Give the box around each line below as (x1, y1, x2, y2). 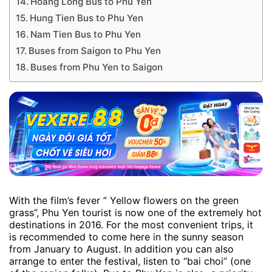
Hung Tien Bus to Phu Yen (30, 12, 144, 24)
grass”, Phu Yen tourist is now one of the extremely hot (9, 206, 262, 219)
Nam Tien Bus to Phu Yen (30, 29, 141, 40)
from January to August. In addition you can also (9, 243, 234, 256)
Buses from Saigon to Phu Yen (29, 45, 161, 56)
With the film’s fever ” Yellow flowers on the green (9, 194, 239, 207)
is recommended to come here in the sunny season (9, 231, 243, 243)
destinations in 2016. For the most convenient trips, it (9, 219, 253, 231)
